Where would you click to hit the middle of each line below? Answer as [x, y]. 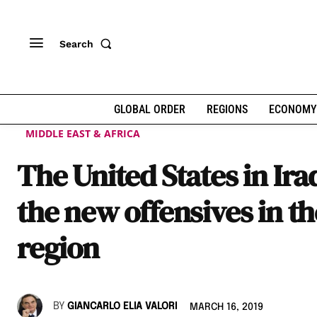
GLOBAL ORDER [149, 109]
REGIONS [227, 109]
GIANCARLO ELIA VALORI [122, 306]
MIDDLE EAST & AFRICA [83, 133]
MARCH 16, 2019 [226, 307]
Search [76, 44]
